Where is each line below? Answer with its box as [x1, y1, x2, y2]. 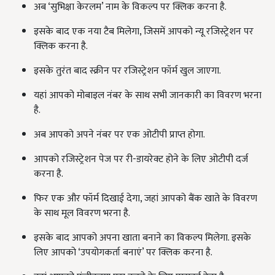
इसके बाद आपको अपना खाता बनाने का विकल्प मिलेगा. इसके [34, 229, 251, 246]
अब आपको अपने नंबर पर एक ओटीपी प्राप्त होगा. [34, 126, 205, 143]
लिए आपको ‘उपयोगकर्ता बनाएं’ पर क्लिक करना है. [34, 244, 212, 261]
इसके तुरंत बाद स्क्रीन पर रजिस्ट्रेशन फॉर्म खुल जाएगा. [34, 62, 221, 79]
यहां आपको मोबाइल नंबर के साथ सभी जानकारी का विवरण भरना [34, 87, 261, 104]
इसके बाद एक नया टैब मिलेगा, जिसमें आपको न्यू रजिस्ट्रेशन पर [34, 23, 254, 40]
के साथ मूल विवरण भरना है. [34, 204, 130, 222]
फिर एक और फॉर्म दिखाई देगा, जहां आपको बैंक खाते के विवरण [34, 190, 257, 207]
